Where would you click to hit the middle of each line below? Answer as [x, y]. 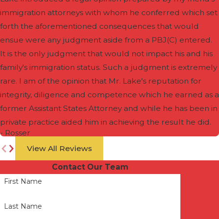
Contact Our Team [90, 167]
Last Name [23, 207]
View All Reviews [59, 148]
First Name [23, 181]
